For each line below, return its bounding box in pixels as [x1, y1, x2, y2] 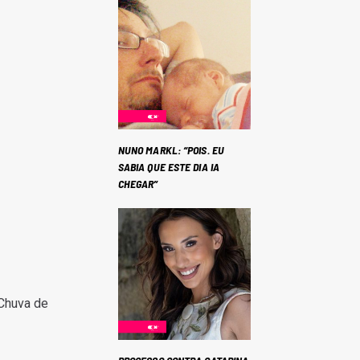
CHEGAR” [117, 177, 158, 191]
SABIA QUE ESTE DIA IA [117, 160, 219, 174]
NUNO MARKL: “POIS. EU [117, 143, 224, 157]
